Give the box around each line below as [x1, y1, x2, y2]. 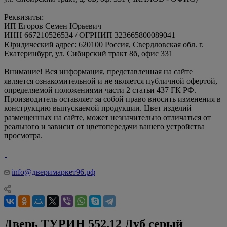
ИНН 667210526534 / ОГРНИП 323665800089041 [4, 30, 175, 40]
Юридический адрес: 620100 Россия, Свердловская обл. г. [4, 40, 204, 49]
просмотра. [4, 131, 43, 140]
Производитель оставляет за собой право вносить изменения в [4, 94, 221, 103]
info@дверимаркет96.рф [12, 167, 95, 176]
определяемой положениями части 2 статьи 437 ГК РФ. [4, 85, 196, 94]
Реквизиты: [4, 12, 44, 21]
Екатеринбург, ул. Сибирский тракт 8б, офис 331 [4, 49, 173, 58]
